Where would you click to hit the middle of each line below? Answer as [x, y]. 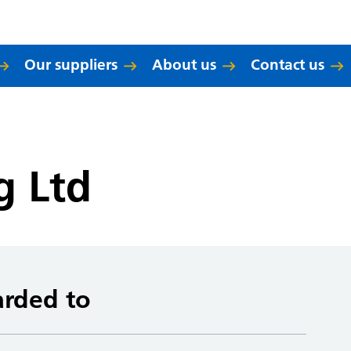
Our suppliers [71, 65]
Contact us [288, 65]
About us [185, 65]
